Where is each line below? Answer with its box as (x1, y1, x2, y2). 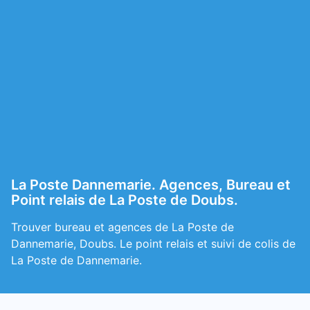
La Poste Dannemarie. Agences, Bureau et (11, 176, 291, 193)
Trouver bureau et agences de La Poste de (11, 220, 234, 234)
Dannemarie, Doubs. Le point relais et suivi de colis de (11, 237, 295, 250)
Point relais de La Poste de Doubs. (11, 192, 238, 208)
